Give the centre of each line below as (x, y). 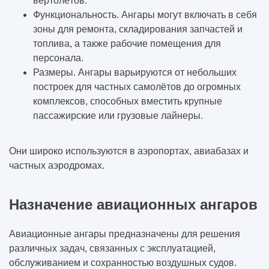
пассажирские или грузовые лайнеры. (118, 115)
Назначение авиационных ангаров (133, 204)
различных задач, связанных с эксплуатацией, (112, 249)
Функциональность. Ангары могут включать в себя (145, 14)
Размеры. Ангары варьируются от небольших (135, 72)
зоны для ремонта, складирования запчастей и (138, 29)
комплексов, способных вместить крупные (128, 101)
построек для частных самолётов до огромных (137, 86)
